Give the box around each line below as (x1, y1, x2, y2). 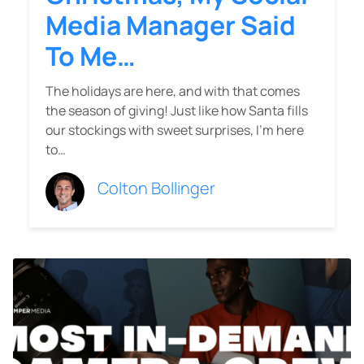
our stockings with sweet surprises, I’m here (45, 121, 304, 140)
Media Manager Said (45, 7, 296, 44)
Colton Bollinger (97, 177, 215, 200)
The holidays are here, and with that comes (45, 82, 300, 101)
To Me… (45, 38, 136, 75)
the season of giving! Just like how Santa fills (45, 102, 308, 120)
